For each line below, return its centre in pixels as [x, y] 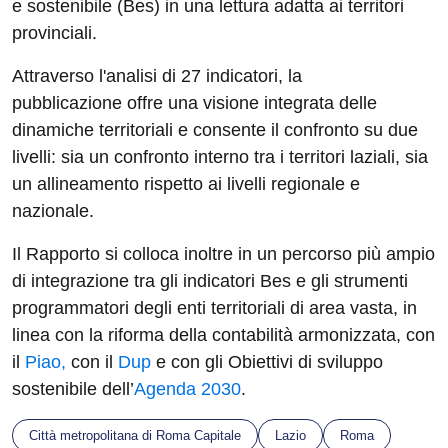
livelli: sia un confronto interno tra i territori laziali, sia [220, 157]
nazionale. [53, 211]
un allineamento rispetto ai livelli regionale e [186, 184]
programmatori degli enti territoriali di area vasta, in [214, 308]
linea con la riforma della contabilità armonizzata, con [223, 335]
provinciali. [54, 33]
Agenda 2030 [187, 389]
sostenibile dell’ [73, 389]
